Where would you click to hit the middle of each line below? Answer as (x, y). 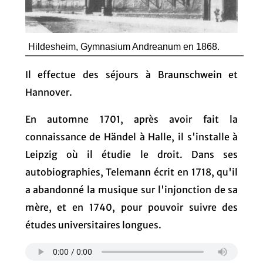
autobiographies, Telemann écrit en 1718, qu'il (131, 172)
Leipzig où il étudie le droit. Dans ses (131, 154)
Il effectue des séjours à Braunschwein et (131, 74)
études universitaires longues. (93, 225)
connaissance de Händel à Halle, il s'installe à (131, 136)
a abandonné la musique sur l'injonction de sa (131, 189)
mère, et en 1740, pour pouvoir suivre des (131, 207)
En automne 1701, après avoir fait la (131, 119)
